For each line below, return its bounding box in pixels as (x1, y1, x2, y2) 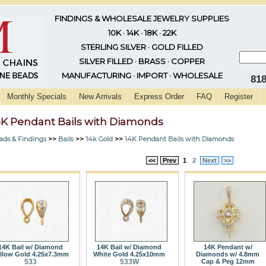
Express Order (134, 92, 184, 101)
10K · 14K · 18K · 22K (107, 28, 176, 37)
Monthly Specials (7, 92, 66, 101)
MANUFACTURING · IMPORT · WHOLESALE (61, 71, 223, 80)
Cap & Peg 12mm (201, 257, 255, 265)
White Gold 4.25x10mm (93, 250, 165, 258)
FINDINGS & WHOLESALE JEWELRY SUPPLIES (55, 14, 229, 23)
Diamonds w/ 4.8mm (196, 250, 259, 258)
